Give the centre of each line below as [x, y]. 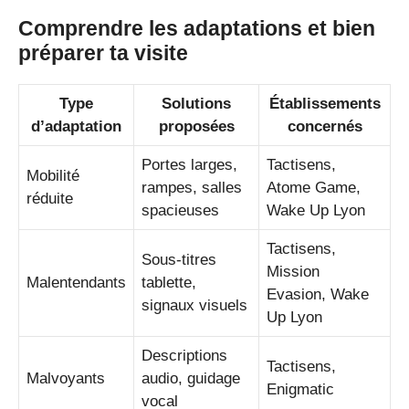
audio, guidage [191, 378]
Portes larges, [189, 164]
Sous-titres [179, 259]
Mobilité [53, 175]
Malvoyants [66, 378]
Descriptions [184, 355]
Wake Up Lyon [316, 210]
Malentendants [76, 282]
